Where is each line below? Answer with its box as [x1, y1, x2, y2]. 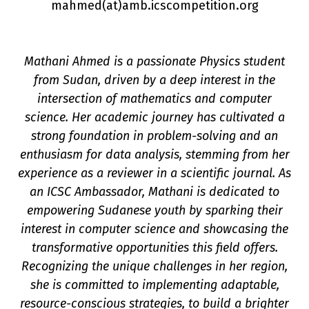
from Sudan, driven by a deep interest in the [34, 72, 275, 88]
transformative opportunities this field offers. [31, 240, 278, 255]
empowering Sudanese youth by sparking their [26, 203, 283, 218]
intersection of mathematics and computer [37, 91, 272, 106]
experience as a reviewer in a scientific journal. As [18, 166, 291, 181]
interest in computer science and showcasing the [21, 221, 288, 237]
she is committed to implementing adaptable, [30, 277, 279, 292]
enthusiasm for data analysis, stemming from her [19, 147, 290, 162]
